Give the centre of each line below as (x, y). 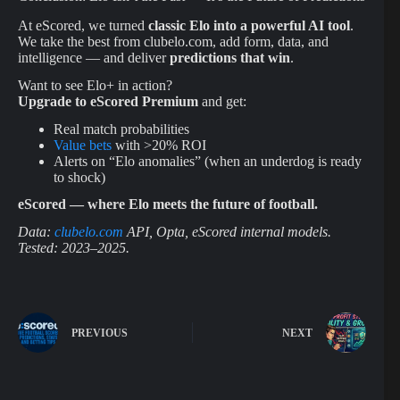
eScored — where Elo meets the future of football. (168, 204)
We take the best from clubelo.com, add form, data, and (173, 41)
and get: (222, 101)
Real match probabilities (121, 129)
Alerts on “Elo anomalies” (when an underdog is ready (208, 161)
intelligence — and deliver (94, 57)
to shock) (79, 177)
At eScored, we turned (83, 25)
